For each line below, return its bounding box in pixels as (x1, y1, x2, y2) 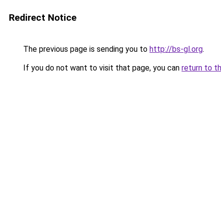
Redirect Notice (9, 12, 76, 23)
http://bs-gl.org (149, 44, 203, 54)
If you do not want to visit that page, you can (21, 63, 182, 73)
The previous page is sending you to (21, 44, 149, 54)
